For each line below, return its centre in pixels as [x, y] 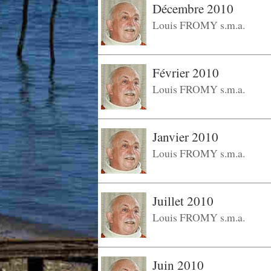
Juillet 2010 [183, 201]
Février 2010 [186, 73]
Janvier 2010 [185, 137]
